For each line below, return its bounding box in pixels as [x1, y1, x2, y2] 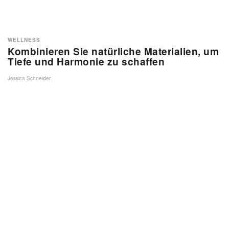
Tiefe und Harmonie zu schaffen [8, 55, 165, 68]
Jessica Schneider [8, 75, 51, 82]
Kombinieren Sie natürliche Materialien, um [8, 44, 219, 58]
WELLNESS [8, 36, 40, 43]
